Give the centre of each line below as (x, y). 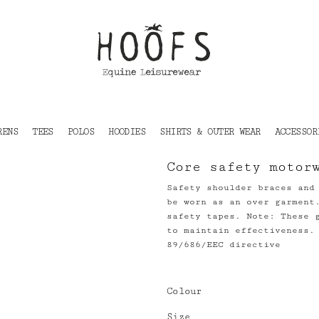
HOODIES (127, 132)
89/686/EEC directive (224, 245)
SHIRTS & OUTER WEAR (210, 132)
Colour (184, 291)
